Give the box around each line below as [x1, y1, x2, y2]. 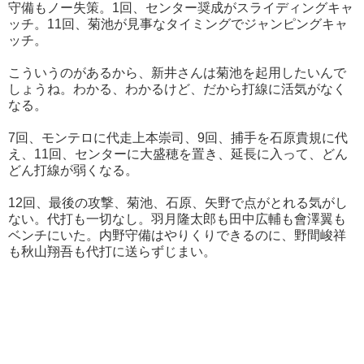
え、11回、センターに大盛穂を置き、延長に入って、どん [8, 147, 348, 162]
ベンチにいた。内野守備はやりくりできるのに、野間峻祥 [8, 228, 346, 243]
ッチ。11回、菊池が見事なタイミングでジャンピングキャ [8, 17, 348, 32]
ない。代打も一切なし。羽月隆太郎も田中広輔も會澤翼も [8, 212, 346, 227]
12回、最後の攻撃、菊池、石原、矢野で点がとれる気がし [8, 196, 348, 210]
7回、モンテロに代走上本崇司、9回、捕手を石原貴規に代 [8, 131, 348, 145]
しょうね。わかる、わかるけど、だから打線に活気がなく [8, 82, 346, 97]
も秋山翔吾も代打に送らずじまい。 [8, 245, 216, 259]
